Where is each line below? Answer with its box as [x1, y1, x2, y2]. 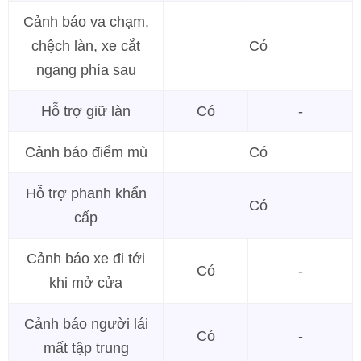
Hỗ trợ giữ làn [41, 103, 131, 120]
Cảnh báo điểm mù [24, 144, 147, 161]
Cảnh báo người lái [23, 316, 148, 333]
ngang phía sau [35, 62, 136, 79]
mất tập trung [43, 340, 129, 357]
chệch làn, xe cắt [31, 38, 140, 55]
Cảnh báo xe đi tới [27, 251, 145, 268]
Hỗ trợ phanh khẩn [25, 185, 147, 202]
